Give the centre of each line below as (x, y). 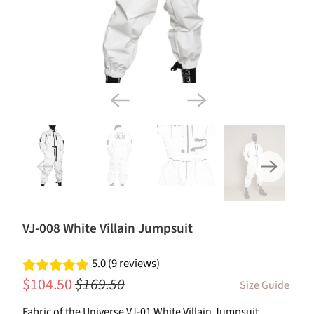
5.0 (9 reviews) (125, 264)
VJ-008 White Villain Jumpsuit (107, 228)
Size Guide (264, 286)
